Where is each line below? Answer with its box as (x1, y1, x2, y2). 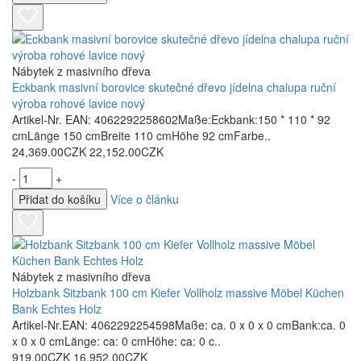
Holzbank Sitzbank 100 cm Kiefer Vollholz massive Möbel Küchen (12, 284, 344, 301)
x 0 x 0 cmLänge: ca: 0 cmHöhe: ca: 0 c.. (12, 333, 221, 349)
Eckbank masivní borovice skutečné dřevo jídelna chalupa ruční (12, 79, 336, 95)
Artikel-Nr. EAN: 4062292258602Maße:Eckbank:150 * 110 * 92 (12, 111, 330, 127)
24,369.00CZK (12, 143, 86, 160)
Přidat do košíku (19, 191, 101, 207)
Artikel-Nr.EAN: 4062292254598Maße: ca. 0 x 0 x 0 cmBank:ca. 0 (12, 317, 346, 333)
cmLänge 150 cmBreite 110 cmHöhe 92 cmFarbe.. (12, 127, 271, 143)
